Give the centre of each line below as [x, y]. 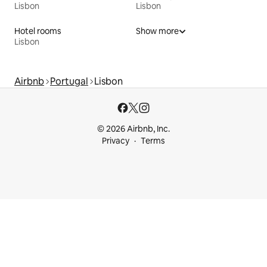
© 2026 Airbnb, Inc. [133, 129]
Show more [157, 31]
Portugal [69, 82]
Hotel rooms [38, 31]
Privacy [116, 141]
